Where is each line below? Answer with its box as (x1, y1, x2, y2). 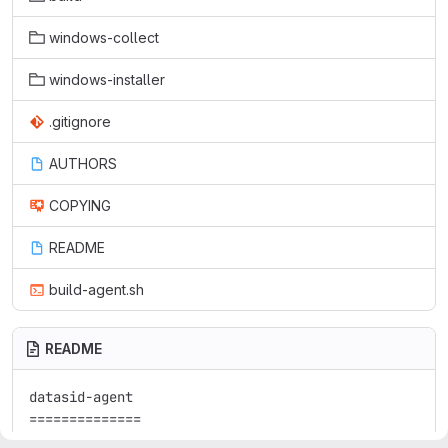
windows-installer (49, 71, 165, 88)
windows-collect (49, 29, 159, 46)
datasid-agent (29, 388, 133, 406)
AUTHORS (49, 155, 117, 172)
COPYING (49, 197, 111, 214)
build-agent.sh (49, 281, 144, 298)
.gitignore (49, 113, 111, 130)
